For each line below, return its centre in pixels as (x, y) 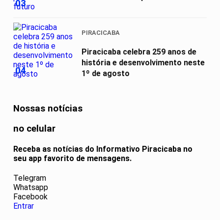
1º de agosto (106, 73)
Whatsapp (31, 188)
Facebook (30, 197)
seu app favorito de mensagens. (72, 159)
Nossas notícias (48, 109)
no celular (34, 128)
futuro (94, 7)
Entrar (24, 206)
